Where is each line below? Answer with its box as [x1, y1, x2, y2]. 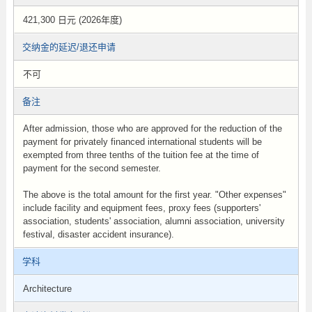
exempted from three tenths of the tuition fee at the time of [22, 150, 259, 160]
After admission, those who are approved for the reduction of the [22, 123, 282, 134]
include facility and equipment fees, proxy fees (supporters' [22, 203, 260, 213]
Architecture [22, 283, 72, 294]
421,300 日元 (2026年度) [22, 15, 122, 25]
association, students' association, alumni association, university [22, 216, 285, 226]
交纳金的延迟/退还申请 [22, 42, 116, 52]
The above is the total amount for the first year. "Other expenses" [22, 189, 286, 200]
